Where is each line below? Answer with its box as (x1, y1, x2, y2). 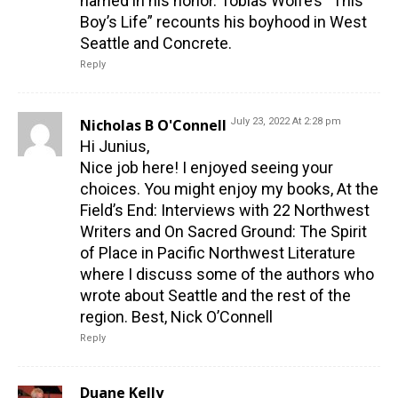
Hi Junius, (80, 137, 149, 156)
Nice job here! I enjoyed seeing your (80, 158, 333, 178)
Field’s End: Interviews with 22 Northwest (80, 201, 370, 220)
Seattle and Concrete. (80, 34, 232, 53)
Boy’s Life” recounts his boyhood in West (80, 12, 367, 32)
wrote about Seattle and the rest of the (80, 286, 351, 306)
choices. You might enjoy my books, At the (80, 179, 378, 199)
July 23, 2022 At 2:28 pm (230, 115, 341, 128)
